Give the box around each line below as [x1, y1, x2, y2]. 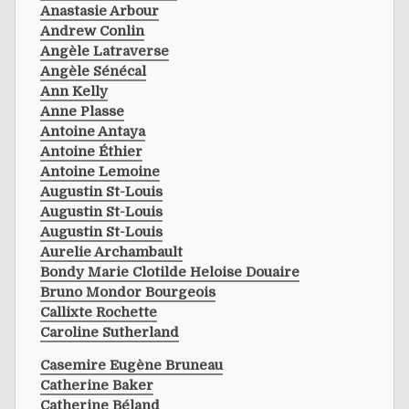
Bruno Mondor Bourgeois [40, 283, 215, 300]
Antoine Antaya [40, 122, 145, 140]
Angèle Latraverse [40, 42, 169, 59]
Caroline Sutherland [40, 323, 179, 341]
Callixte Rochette [40, 303, 157, 320]
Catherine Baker [40, 376, 153, 393]
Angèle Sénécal [40, 62, 146, 79]
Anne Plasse [40, 102, 124, 120]
